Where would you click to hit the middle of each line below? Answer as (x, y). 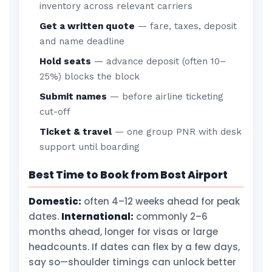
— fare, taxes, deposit (186, 26)
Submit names (73, 97)
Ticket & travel (76, 132)
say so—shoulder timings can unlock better (132, 262)
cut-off (55, 112)
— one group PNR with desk (177, 132)
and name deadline (82, 41)
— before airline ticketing (165, 97)
